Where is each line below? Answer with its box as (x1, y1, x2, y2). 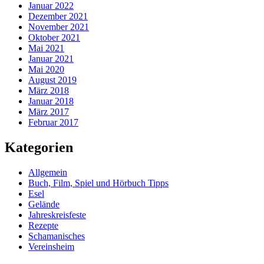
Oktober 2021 (28, 32, 80, 42)
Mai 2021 (28, 43, 64, 53)
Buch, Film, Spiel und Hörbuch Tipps (28, 177, 169, 188)
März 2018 (28, 85, 69, 95)
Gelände (28, 199, 60, 209)
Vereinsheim (28, 241, 74, 252)
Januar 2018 (28, 96, 74, 106)
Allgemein (28, 167, 67, 177)
